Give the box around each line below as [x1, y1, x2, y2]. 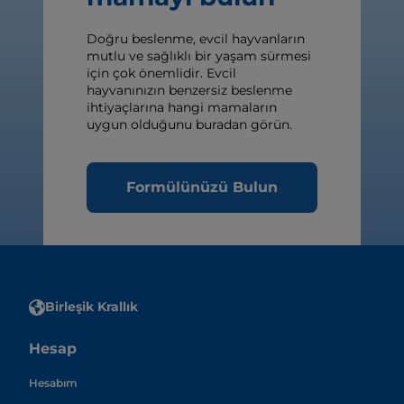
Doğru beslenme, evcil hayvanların [87, 31, 305, 48]
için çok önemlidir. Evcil [87, 65, 236, 82]
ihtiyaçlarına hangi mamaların [87, 99, 277, 116]
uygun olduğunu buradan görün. [87, 116, 292, 133]
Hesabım [29, 376, 78, 390]
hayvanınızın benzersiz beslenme [87, 82, 292, 99]
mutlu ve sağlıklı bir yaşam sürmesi [87, 48, 311, 65]
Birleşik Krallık [45, 298, 138, 316]
